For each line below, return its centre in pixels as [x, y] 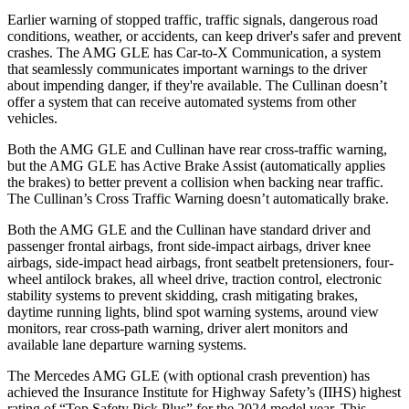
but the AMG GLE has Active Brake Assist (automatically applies [196, 165]
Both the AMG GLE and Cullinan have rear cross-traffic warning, [197, 149]
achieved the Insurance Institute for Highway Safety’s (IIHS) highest [204, 392]
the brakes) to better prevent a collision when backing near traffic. [195, 182]
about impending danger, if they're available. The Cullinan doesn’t [197, 85]
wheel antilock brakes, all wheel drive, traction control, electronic [194, 278]
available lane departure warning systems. [127, 344]
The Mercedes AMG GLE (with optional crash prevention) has [189, 375]
